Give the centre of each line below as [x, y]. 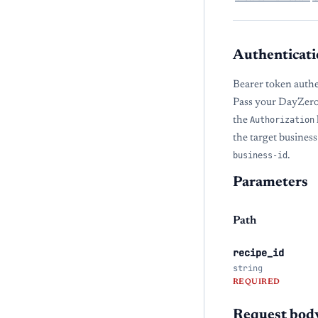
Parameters [270, 182]
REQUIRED [257, 282]
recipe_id [258, 253]
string [248, 268]
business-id [260, 155]
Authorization [282, 120]
